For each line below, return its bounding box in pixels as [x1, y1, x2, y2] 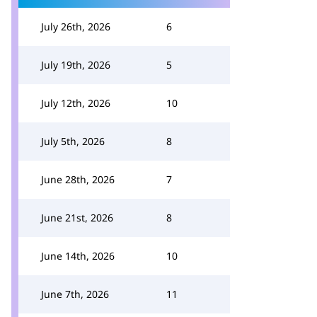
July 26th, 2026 [41, 20, 110, 33]
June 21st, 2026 [41, 211, 113, 224]
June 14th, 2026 [41, 249, 115, 263]
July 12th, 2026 [41, 96, 110, 110]
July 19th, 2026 [41, 58, 110, 71]
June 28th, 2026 [41, 173, 115, 186]
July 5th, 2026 [41, 134, 105, 148]
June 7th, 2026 [41, 287, 109, 301]
